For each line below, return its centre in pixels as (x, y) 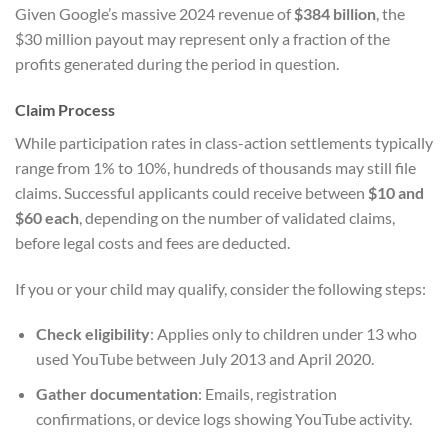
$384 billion (335, 14)
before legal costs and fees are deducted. (152, 242)
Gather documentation (116, 394)
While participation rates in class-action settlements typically (224, 142)
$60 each (47, 217)
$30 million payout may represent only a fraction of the (202, 39)
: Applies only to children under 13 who (283, 334)
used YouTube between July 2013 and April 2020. (204, 359)
